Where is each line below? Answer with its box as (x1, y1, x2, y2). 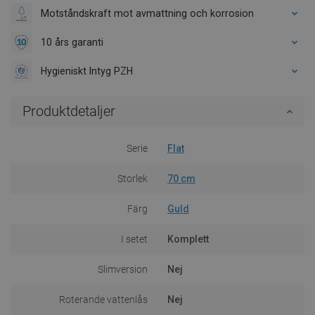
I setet (121, 233, 148, 245)
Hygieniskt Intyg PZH (41, 65, 133, 77)
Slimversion (98, 263, 148, 275)
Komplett (167, 233, 209, 245)
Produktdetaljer (22, 102, 115, 120)
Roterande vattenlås (59, 293, 148, 305)
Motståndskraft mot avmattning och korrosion (41, 7, 254, 19)
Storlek (117, 172, 148, 184)
